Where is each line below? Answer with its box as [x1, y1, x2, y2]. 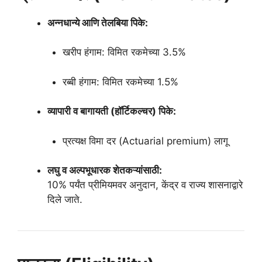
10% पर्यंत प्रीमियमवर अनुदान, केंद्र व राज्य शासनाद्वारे [47, 179, 243, 191]
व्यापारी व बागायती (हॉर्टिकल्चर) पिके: [47, 105, 176, 118]
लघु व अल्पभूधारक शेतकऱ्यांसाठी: [47, 164, 162, 177]
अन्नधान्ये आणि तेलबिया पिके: [47, 16, 148, 29]
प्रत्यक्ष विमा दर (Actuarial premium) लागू [62, 135, 228, 147]
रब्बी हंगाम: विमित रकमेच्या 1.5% [62, 75, 178, 88]
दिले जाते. [47, 194, 82, 206]
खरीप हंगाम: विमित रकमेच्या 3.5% [62, 46, 186, 58]
